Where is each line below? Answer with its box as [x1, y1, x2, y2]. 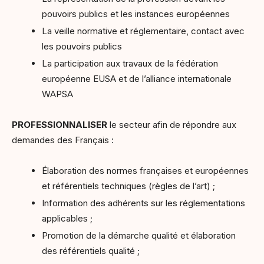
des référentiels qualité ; [42, 245, 140, 256]
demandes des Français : [12, 134, 114, 146]
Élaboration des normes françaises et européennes [42, 165, 249, 176]
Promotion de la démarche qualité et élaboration [42, 230, 236, 241]
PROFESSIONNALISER [12, 119, 107, 130]
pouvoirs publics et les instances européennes [42, 8, 230, 19]
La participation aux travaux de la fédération [42, 58, 218, 69]
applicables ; [42, 213, 93, 224]
